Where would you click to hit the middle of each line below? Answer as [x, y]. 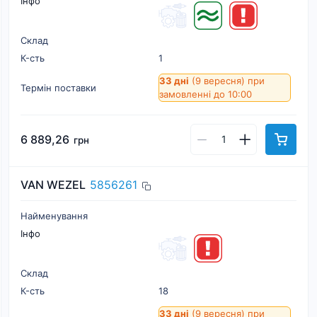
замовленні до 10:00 [206, 94]
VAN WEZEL [53, 185]
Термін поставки [58, 87]
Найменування [54, 216]
